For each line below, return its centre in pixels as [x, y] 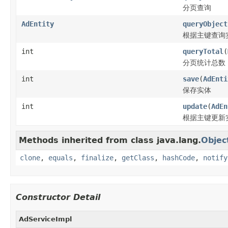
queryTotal [203, 51]
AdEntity [38, 24]
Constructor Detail [58, 197]
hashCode [179, 158]
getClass [138, 158]
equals [61, 158]
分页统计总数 [204, 62]
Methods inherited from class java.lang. [110, 140]
